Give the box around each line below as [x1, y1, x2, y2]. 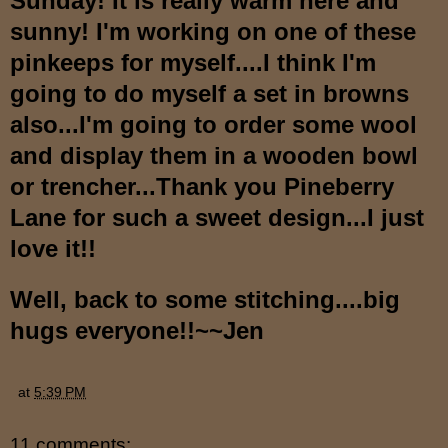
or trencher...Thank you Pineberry [10, 172, 394, 200]
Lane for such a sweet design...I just [10, 203, 424, 231]
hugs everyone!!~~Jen [10, 316, 264, 344]
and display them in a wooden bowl [10, 141, 418, 169]
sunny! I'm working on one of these [10, 17, 416, 45]
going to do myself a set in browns [10, 79, 409, 107]
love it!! [10, 234, 103, 262]
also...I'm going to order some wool [10, 110, 417, 138]
